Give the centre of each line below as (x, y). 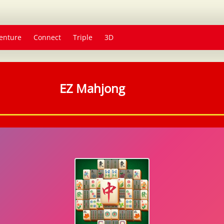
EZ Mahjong (92, 88)
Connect (47, 37)
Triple (83, 37)
